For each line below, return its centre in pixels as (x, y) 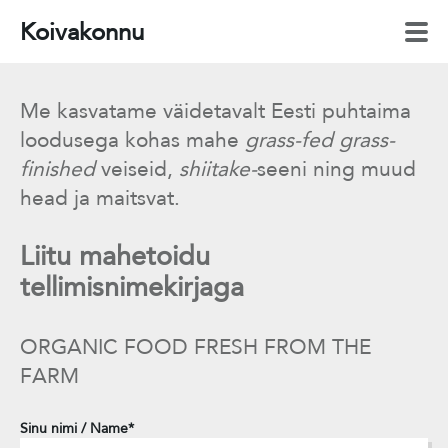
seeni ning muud (336, 168)
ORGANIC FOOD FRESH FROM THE (195, 346)
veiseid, (137, 168)
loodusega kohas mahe (132, 139)
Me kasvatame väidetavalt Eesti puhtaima (215, 110)
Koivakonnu (82, 31)
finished (57, 168)
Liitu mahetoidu (115, 255)
